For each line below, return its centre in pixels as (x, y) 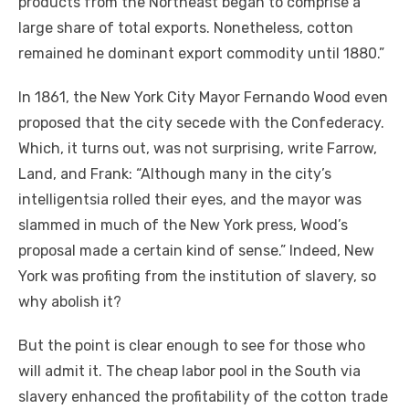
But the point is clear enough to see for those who (192, 346)
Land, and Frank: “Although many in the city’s (175, 174)
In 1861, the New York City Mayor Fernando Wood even (203, 98)
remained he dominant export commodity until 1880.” (201, 54)
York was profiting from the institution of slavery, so (197, 277)
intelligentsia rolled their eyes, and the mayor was (190, 200)
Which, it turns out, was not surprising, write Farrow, (198, 149)
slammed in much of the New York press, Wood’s (183, 225)
